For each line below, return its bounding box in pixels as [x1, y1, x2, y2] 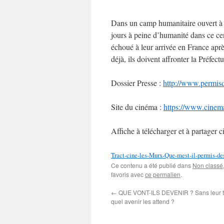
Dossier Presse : [111, 77, 163, 88]
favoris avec [111, 170, 145, 178]
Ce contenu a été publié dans [111, 161, 192, 169]
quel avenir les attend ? [111, 197, 174, 205]
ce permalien [145, 170, 180, 178]
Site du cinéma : [111, 101, 163, 112]
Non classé [192, 161, 223, 169]
